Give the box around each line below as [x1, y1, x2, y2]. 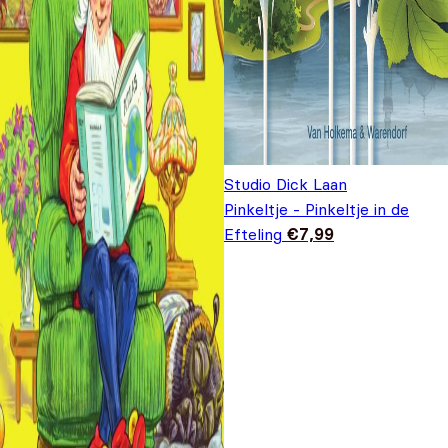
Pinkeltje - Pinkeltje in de [224, 199, 409, 220]
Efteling [224, 224, 282, 245]
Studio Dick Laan [224, 174, 347, 195]
